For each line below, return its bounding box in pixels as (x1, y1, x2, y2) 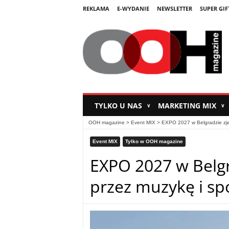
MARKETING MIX (157, 101, 218, 111)
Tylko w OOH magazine (125, 139, 183, 145)
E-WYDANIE (117, 5, 149, 12)
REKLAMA (82, 5, 109, 12)
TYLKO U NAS (94, 101, 144, 111)
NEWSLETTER (156, 5, 192, 12)
